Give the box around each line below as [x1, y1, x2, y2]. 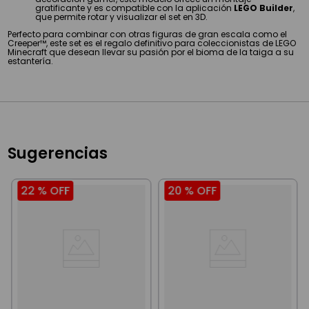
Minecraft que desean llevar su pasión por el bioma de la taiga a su [8, 46, 295, 58]
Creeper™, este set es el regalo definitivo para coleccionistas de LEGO [8, 37, 297, 49]
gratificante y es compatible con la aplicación [35, 1, 235, 14]
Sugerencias [8, 141, 108, 164]
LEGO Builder [234, 1, 294, 14]
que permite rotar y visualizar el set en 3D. [35, 10, 208, 23]
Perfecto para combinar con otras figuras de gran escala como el [8, 28, 288, 40]
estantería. [8, 54, 54, 67]
